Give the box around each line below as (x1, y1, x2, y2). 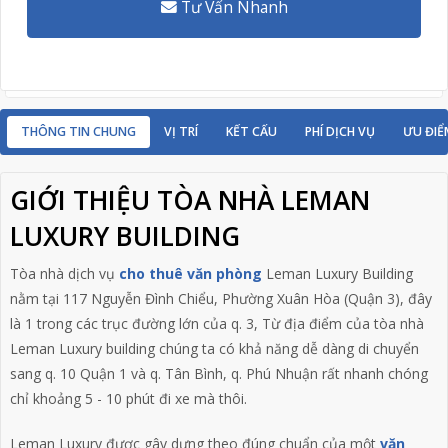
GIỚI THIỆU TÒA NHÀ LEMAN (9, 182, 370, 219)
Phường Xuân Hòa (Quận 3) (221, 288, 400, 308)
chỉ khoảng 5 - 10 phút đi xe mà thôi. (9, 388, 247, 408)
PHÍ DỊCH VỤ (305, 122, 375, 140)
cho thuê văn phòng (118, 263, 262, 283)
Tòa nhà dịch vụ (9, 263, 119, 283)
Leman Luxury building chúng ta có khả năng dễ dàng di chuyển (9, 338, 419, 358)
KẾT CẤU (226, 122, 277, 140)
